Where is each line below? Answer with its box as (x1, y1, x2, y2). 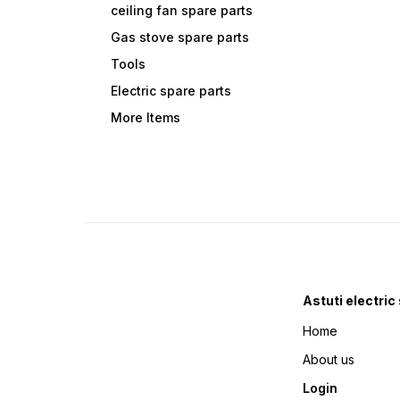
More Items (111, 110, 181, 126)
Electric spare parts (111, 83, 232, 99)
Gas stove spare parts (111, 29, 250, 46)
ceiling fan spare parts (111, 3, 254, 19)
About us (303, 352, 355, 368)
